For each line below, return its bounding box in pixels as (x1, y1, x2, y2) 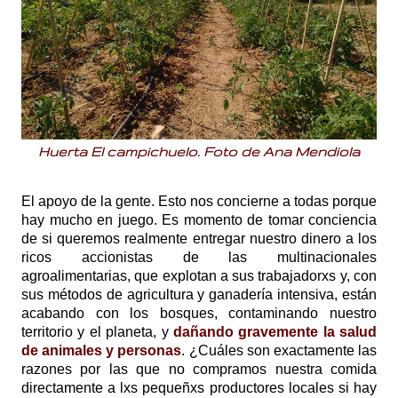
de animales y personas (21, 343, 182, 359)
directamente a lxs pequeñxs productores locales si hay (21, 380, 377, 396)
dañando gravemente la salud (172, 324, 377, 340)
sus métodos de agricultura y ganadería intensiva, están (21, 287, 377, 303)
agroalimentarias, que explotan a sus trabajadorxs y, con (21, 268, 377, 284)
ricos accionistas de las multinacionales (21, 250, 377, 266)
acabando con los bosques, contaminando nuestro (21, 306, 377, 322)
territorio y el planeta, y (21, 324, 173, 340)
